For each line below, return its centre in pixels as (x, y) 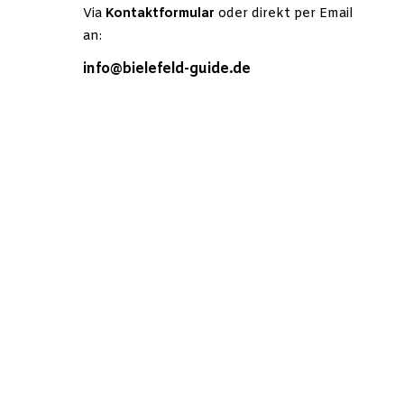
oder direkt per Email (284, 14)
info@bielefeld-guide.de (167, 69)
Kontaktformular (160, 14)
